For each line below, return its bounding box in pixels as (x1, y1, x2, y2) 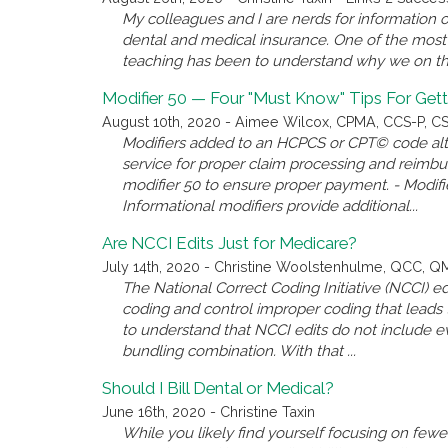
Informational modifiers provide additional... (122, 197, 418, 216)
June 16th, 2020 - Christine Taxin (102, 404, 315, 421)
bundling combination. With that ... (122, 342, 356, 361)
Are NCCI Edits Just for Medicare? (102, 233, 357, 254)
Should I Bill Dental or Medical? (102, 378, 334, 399)
